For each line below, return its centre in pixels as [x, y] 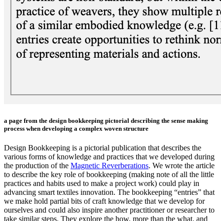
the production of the [37, 166]
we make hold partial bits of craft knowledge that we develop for [104, 201]
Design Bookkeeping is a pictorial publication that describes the [103, 148]
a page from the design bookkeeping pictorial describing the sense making [106, 120]
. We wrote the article [182, 166]
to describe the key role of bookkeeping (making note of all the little [109, 175]
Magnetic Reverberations [110, 166]
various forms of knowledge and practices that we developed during [109, 157]
